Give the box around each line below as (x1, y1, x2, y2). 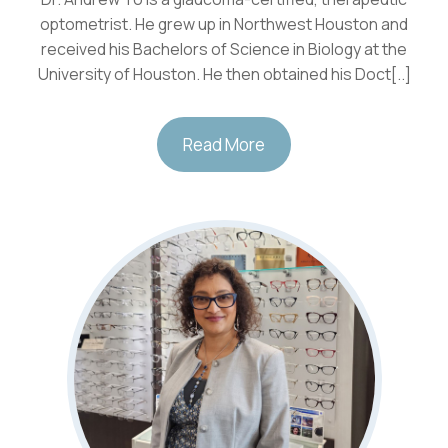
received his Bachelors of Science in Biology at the (41, 38, 407, 61)
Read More (183, 133, 265, 157)
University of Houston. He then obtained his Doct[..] (37, 63, 411, 86)
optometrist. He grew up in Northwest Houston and (40, 13, 408, 36)
